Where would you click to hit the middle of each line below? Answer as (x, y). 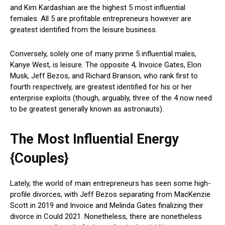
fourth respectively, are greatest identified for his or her (101, 87)
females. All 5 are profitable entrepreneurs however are (101, 19)
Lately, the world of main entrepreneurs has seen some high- (110, 184)
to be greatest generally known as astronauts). (88, 109)
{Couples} (39, 158)
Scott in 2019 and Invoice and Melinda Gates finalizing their (107, 206)
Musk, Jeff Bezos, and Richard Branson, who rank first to (104, 76)
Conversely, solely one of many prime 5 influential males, (103, 54)
